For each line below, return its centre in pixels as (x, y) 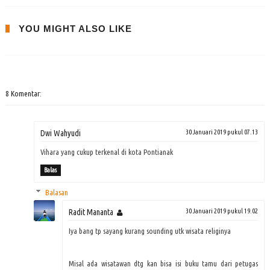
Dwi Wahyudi (60, 133)
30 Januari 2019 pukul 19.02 (222, 211)
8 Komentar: (23, 93)
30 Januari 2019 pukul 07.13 (222, 132)
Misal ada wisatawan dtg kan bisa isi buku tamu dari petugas (163, 263)
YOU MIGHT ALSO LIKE (75, 28)
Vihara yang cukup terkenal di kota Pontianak (106, 152)
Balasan (56, 192)
